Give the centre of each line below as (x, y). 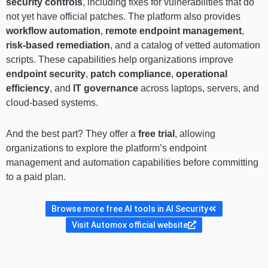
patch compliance (131, 74)
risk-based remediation (58, 45)
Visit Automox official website (130, 225)
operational (202, 74)
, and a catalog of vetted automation (185, 45)
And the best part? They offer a (72, 133)
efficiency (28, 88)
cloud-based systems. (52, 102)
